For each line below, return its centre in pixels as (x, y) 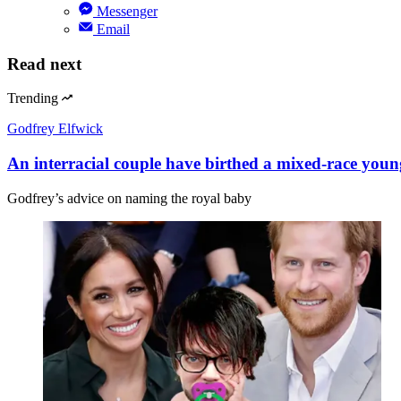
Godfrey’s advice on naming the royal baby (129, 198)
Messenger (127, 11)
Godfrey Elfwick (55, 129)
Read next (44, 64)
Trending (33, 98)
